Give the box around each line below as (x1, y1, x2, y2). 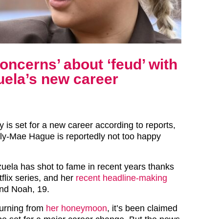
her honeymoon (46, 203, 107, 214)
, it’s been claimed (107, 203, 177, 214)
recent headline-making (76, 173, 167, 183)
